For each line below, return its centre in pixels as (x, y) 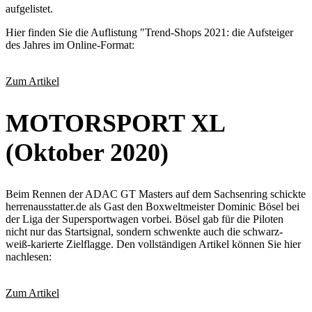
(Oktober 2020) (87, 153)
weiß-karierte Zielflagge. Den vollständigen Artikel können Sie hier (153, 244)
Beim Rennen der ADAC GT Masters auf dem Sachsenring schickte (156, 194)
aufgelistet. (29, 9)
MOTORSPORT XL (115, 124)
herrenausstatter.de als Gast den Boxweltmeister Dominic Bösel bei (153, 207)
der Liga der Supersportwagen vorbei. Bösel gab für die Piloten (145, 219)
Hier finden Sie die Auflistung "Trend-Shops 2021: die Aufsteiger (149, 33)
